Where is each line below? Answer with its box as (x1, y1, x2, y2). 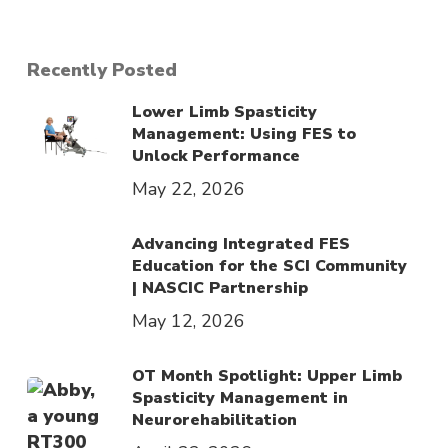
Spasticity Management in (131, 386, 348, 409)
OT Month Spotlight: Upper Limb (131, 364, 402, 387)
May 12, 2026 (131, 308, 245, 333)
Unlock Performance (131, 144, 300, 167)
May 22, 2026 (131, 176, 245, 201)
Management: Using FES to (131, 122, 356, 145)
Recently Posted (26, 57, 177, 82)
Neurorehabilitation (131, 408, 297, 431)
